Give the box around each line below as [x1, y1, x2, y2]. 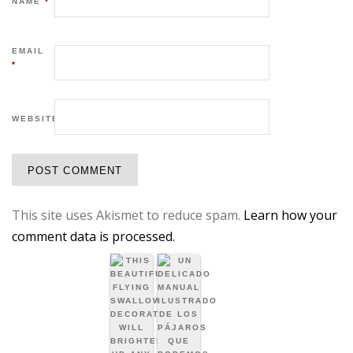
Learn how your [243, 206, 337, 224]
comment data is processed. [12, 227, 175, 245]
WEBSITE [12, 114, 59, 124]
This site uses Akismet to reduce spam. [12, 206, 243, 224]
